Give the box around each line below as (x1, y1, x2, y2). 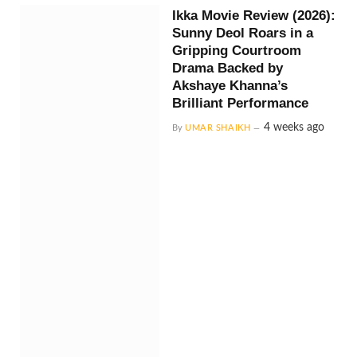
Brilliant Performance (172, 95, 309, 111)
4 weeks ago (264, 121, 325, 133)
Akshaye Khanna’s (172, 77, 288, 93)
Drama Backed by (172, 60, 284, 76)
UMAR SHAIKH (185, 123, 251, 132)
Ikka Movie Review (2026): (172, 7, 336, 23)
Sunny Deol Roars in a (172, 25, 314, 41)
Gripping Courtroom (172, 42, 302, 58)
